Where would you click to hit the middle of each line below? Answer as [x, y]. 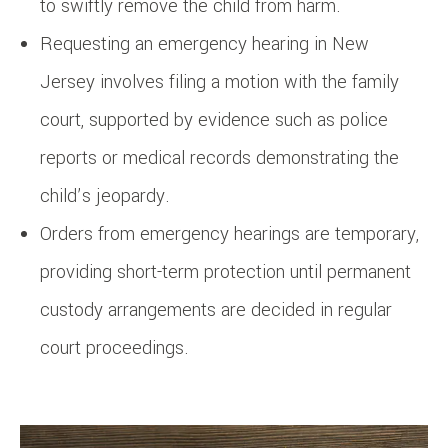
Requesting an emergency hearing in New [204, 43]
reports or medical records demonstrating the [219, 157]
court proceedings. [114, 347]
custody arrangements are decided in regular [216, 309]
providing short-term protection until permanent [225, 271]
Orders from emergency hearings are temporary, [229, 233]
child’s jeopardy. [105, 195]
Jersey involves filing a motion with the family [219, 81]
